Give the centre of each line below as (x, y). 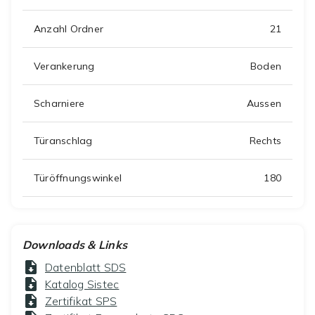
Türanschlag (63, 141)
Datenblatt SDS (86, 268)
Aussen (264, 104)
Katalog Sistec (82, 284)
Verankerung (64, 66)
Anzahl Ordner (69, 29)
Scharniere (59, 104)
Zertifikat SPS (81, 301)
